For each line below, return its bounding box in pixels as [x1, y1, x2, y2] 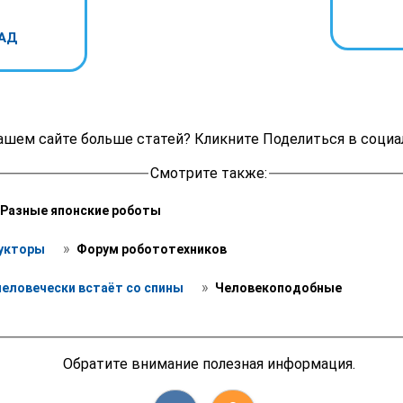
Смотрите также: [150, 165, 267, 183]
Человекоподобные [212, 280, 342, 295]
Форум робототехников [74, 241, 227, 256]
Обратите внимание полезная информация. [62, 354, 355, 372]
